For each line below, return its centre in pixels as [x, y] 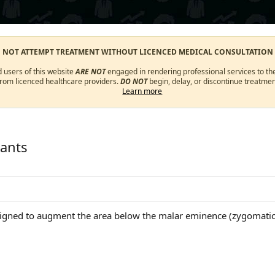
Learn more [142, 91]
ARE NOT [91, 72]
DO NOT [134, 81]
